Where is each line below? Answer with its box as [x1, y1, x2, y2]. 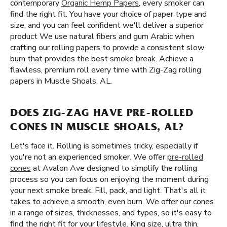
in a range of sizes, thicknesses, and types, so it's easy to [10, 207, 212, 218]
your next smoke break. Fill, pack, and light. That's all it [10, 185, 206, 196]
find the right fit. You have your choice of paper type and [10, 9, 207, 20]
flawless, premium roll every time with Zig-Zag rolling [10, 64, 201, 75]
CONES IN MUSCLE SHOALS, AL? [10, 123, 184, 134]
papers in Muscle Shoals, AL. [10, 75, 112, 87]
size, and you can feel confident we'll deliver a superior [10, 20, 204, 31]
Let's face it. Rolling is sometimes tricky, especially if [10, 140, 198, 152]
